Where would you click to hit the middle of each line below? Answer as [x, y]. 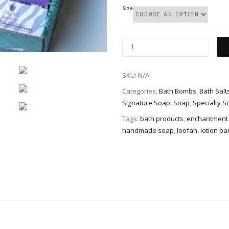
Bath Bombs [178, 91]
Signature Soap [146, 103]
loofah [187, 130]
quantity [137, 66]
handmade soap [148, 130]
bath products [162, 118]
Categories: [141, 91]
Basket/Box [142, 54]
